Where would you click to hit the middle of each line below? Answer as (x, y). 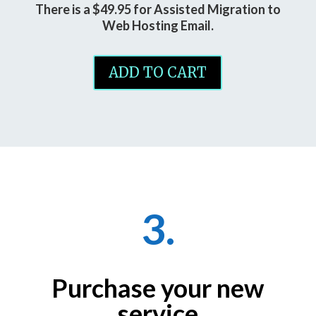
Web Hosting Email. (158, 25)
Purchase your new (158, 287)
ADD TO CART (158, 72)
